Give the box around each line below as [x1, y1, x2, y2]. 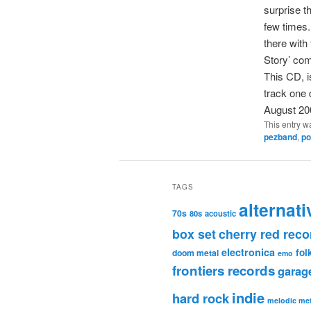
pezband [263, 131, 297, 144]
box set [172, 225, 216, 243]
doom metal [172, 246, 219, 260]
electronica [221, 245, 275, 260]
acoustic [205, 208, 236, 219]
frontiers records [172, 261, 275, 280]
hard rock [172, 289, 229, 308]
